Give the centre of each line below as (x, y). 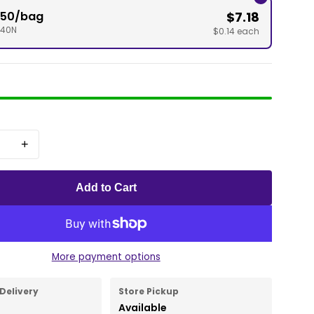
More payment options (106, 257)
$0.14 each (236, 32)
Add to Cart (106, 188)
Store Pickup (149, 292)
